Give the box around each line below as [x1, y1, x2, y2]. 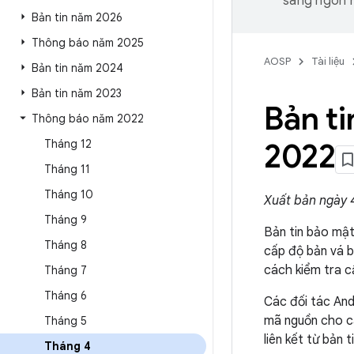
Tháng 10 [44, 187, 93, 201]
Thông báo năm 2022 [32, 111, 144, 126]
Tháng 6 [44, 288, 87, 303]
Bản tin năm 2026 [32, 10, 122, 24]
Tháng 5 [44, 314, 87, 328]
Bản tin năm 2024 [32, 61, 123, 75]
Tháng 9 [44, 213, 87, 227]
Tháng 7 [44, 263, 87, 277]
